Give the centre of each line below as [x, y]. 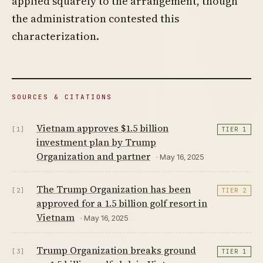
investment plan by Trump [96, 142]
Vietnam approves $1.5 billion [102, 128]
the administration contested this [95, 18]
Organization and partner [93, 156]
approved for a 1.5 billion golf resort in [122, 203]
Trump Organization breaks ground [116, 250]
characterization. [55, 36]
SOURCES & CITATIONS [62, 97]
